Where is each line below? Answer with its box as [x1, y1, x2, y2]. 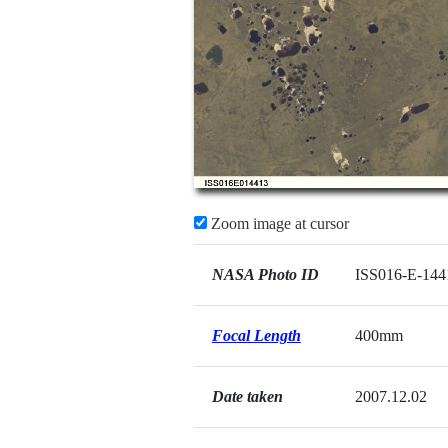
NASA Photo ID [211, 266, 319, 283]
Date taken [211, 388, 283, 405]
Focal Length [211, 327, 301, 344]
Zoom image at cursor [206, 215, 349, 232]
